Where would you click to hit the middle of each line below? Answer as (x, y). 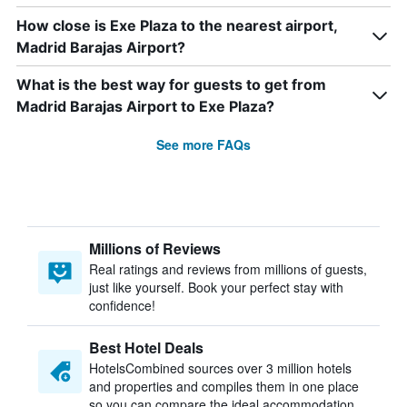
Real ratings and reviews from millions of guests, (228, 269)
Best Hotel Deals (146, 347)
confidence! (122, 305)
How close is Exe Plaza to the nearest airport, (177, 25)
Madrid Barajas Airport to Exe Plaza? (145, 106)
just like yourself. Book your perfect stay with (216, 287)
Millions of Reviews (155, 248)
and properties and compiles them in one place (224, 386)
